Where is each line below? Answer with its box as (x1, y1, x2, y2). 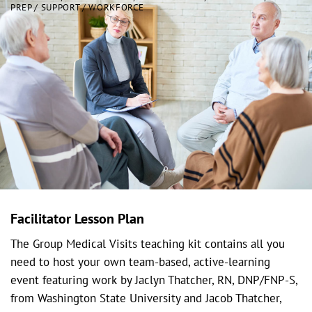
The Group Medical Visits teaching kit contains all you (10, 235, 285, 251)
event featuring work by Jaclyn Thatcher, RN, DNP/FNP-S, (10, 272, 297, 288)
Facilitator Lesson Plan (10, 209, 144, 228)
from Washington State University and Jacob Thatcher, (10, 290, 281, 306)
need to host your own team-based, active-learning (10, 253, 270, 270)
